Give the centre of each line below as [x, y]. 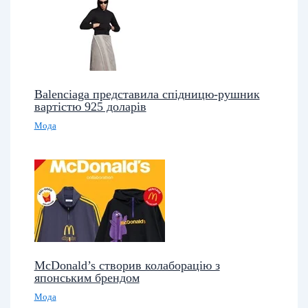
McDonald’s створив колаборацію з [127, 266]
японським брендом [87, 278]
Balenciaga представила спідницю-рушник [147, 95]
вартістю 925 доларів [90, 107]
